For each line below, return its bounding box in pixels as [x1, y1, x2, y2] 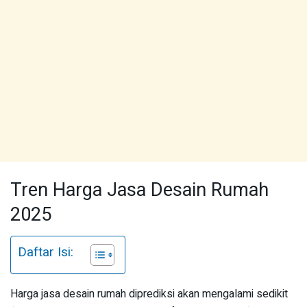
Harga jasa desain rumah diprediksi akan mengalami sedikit [10, 286, 288, 303]
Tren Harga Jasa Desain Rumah [10, 175, 269, 204]
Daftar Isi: [18, 243, 73, 262]
